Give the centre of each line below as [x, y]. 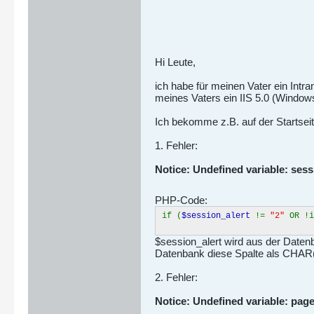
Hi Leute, [175, 62]
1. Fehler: [176, 145]
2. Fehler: [176, 277]
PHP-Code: [181, 200]
